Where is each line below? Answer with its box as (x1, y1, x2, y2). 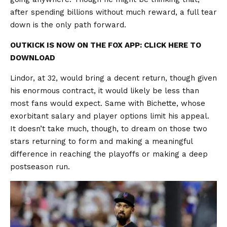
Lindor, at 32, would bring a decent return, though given (10, 73, 217, 83)
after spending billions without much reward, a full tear (10, 8, 217, 17)
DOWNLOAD (10, 53, 55, 63)
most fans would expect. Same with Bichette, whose (10, 99, 205, 108)
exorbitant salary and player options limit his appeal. (10, 111, 209, 121)
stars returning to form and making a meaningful (10, 137, 193, 146)
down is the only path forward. (10, 20, 126, 30)
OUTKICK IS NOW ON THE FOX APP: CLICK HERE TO (10, 41, 201, 50)
